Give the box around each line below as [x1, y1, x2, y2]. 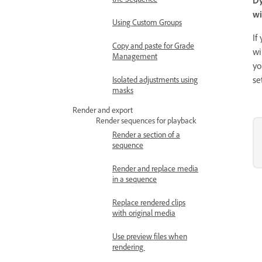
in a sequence [112, 174, 157, 184]
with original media [112, 208, 175, 218]
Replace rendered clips [112, 197, 185, 207]
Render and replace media [112, 163, 198, 173]
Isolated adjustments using [112, 74, 198, 84]
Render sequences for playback [96, 115, 196, 125]
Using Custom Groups [112, 17, 182, 27]
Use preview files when [112, 231, 187, 241]
